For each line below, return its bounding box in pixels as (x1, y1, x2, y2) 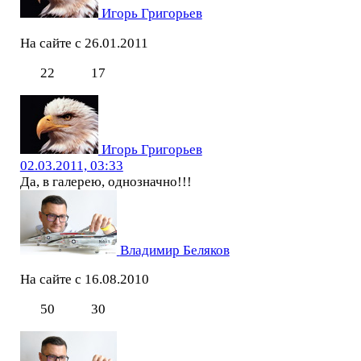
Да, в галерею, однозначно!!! (19, 173, 192, 189)
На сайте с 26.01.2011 (19, 35, 148, 51)
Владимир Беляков (119, 242, 230, 258)
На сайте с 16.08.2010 (19, 272, 149, 288)
